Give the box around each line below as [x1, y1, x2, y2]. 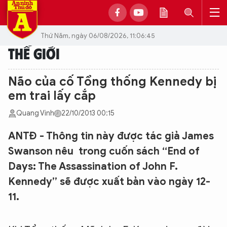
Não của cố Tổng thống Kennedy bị [8, 74, 216, 89]
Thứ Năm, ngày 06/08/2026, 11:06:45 [41, 31, 155, 40]
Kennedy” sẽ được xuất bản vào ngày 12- [8, 175, 210, 188]
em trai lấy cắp [8, 88, 96, 103]
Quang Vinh [16, 109, 54, 118]
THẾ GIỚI [8, 44, 60, 62]
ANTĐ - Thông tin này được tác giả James [8, 130, 214, 142]
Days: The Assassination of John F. [8, 160, 178, 173]
